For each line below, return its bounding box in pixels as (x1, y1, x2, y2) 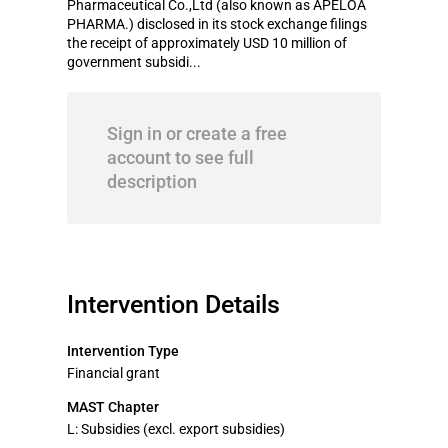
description (107, 171, 197, 192)
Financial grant (67, 365, 160, 381)
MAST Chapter (67, 399, 159, 415)
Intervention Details (67, 290, 280, 319)
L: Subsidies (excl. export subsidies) (67, 421, 285, 437)
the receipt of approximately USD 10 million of (67, 35, 347, 51)
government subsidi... (67, 54, 201, 70)
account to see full (107, 147, 254, 168)
